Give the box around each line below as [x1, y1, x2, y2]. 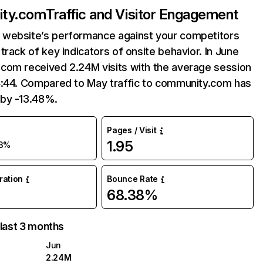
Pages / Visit [107, 125, 157, 135]
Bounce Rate [107, 174, 159, 184]
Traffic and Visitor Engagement [46, 6, 238, 23]
